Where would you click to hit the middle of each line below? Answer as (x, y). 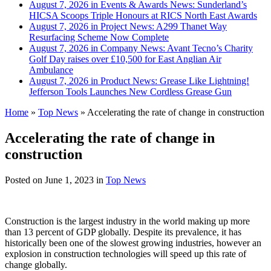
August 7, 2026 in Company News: (98, 48)
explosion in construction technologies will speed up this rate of (126, 253)
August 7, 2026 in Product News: (94, 80)
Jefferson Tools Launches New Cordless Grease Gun (130, 91)
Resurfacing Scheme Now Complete (99, 37)
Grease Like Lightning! (204, 80)
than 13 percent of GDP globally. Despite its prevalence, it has (123, 232)
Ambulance (51, 70)
